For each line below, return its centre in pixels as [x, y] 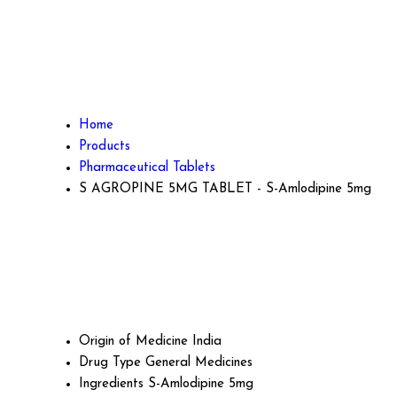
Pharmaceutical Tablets [147, 167]
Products [105, 146]
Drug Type [110, 363]
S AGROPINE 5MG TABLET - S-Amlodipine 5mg [225, 189]
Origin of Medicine [133, 342]
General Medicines [199, 363]
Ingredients [111, 385]
